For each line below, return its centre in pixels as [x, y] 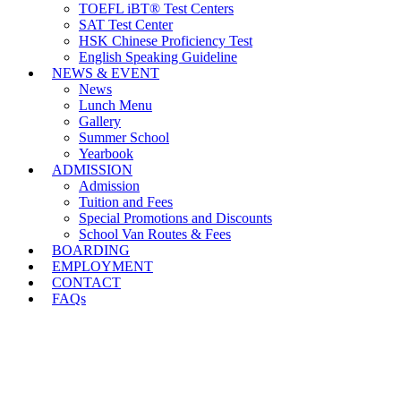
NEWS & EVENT [106, 73]
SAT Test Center [126, 25]
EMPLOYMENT [102, 266]
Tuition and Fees [126, 202]
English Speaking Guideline [158, 57]
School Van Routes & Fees [155, 234]
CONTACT [86, 282]
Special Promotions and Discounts [175, 218]
